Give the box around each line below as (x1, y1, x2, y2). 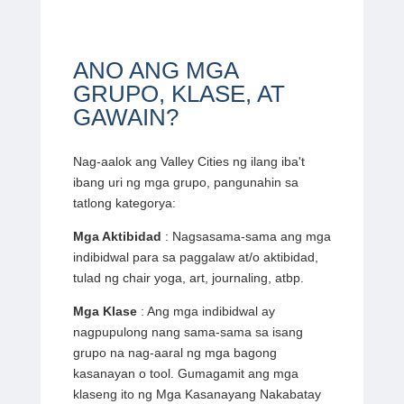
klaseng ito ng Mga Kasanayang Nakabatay (72, 386, 321, 401)
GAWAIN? (72, 103, 179, 131)
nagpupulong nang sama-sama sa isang (72, 324, 303, 339)
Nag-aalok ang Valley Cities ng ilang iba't (72, 153, 305, 169)
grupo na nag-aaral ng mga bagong (72, 344, 277, 360)
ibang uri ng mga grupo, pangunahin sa (72, 174, 298, 189)
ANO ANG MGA (72, 56, 238, 84)
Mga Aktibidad (72, 228, 161, 243)
